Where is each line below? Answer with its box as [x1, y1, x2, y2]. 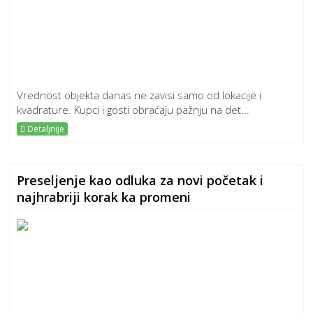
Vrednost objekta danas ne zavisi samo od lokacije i [17, 88, 262, 102]
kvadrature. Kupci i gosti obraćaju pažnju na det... [17, 103, 250, 117]
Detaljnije [25, 123, 65, 135]
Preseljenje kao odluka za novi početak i [17, 172, 264, 189]
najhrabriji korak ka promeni [17, 189, 191, 205]
